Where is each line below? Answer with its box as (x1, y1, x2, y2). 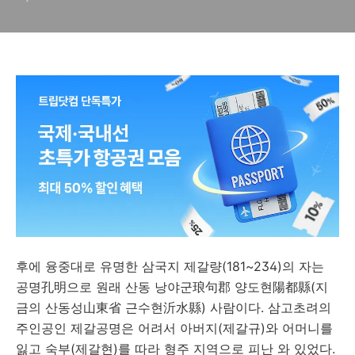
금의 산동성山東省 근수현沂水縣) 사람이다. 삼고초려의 (16, 300, 331, 315)
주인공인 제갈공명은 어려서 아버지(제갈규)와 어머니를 (16, 320, 333, 336)
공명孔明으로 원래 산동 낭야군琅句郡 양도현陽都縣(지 (16, 279, 328, 295)
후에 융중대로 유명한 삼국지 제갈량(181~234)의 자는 (16, 258, 324, 274)
